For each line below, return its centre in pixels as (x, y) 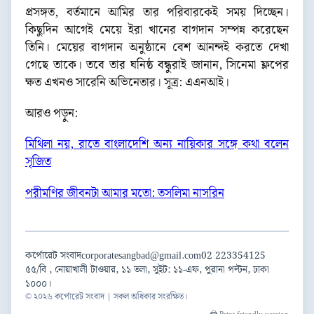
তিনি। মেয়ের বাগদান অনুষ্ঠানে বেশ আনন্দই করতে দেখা (157, 48)
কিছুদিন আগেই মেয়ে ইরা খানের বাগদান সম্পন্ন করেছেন (157, 30)
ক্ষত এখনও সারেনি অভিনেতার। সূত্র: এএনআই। (127, 83)
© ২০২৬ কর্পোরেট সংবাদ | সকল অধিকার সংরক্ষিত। (107, 296)
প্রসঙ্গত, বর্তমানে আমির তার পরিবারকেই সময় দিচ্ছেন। (157, 13)
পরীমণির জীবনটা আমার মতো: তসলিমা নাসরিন (125, 193)
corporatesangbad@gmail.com (141, 255)
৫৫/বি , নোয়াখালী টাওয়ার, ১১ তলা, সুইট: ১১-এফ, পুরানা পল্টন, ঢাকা (147, 269)
